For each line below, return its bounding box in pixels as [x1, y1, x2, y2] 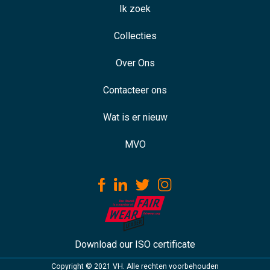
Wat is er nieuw [102, 111, 168, 123]
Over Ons [115, 57, 155, 69]
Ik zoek [119, 2, 151, 14]
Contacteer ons [103, 84, 167, 96]
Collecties [113, 30, 157, 42]
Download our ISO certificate [75, 239, 195, 251]
